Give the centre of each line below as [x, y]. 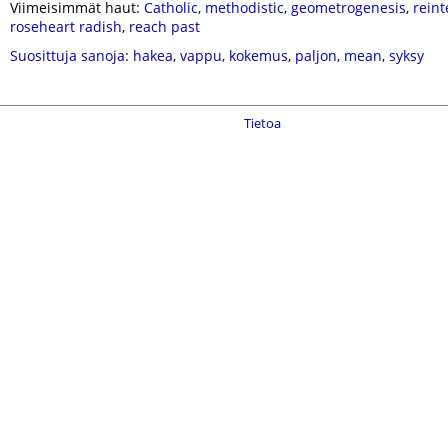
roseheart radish [66, 26]
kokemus [258, 55]
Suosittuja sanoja [67, 55]
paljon [316, 55]
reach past [164, 26]
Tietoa [262, 123]
